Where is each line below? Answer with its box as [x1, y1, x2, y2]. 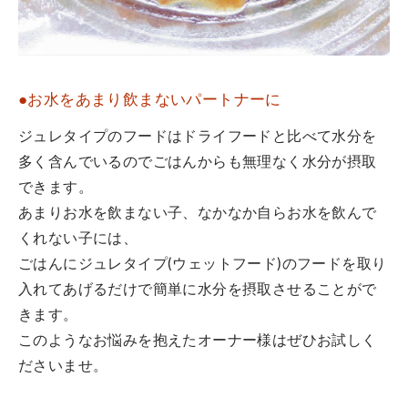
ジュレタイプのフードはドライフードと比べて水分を [18, 130, 377, 145]
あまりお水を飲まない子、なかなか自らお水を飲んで [18, 207, 377, 221]
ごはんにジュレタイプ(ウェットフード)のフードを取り [18, 258, 387, 272]
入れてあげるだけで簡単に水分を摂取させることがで [18, 283, 377, 298]
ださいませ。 [18, 360, 108, 374]
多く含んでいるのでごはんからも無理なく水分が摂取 [18, 156, 377, 170]
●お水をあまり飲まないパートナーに [18, 93, 281, 108]
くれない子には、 [18, 232, 138, 247]
